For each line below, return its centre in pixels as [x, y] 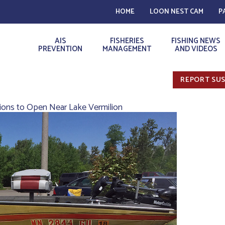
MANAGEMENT [127, 49]
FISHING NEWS [196, 41]
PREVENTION [60, 49]
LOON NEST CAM [177, 12]
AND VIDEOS [196, 49]
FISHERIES [127, 41]
